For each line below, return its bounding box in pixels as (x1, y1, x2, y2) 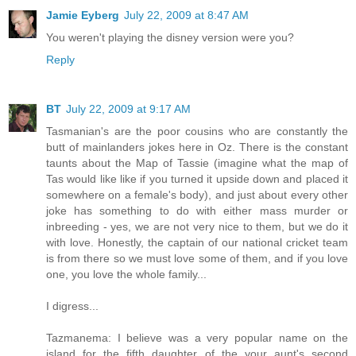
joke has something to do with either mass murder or (46, 204, 348, 218)
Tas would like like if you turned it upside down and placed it (46, 172, 348, 186)
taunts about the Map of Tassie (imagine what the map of (46, 157, 348, 170)
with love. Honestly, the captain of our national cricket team (46, 236, 348, 250)
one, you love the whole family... (46, 268, 207, 281)
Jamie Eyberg (46, 9, 119, 22)
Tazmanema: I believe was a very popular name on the (46, 331, 348, 345)
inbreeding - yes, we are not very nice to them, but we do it (46, 220, 348, 234)
